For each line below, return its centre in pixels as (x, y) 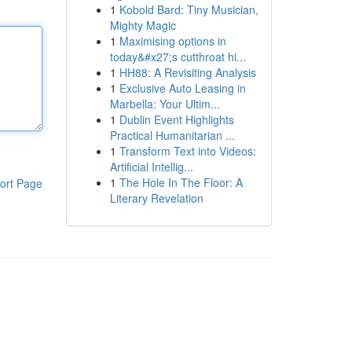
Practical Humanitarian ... (172, 135)
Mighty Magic (143, 25)
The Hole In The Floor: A (181, 182)
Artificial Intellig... (151, 167)
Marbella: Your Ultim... (165, 104)
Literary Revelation (156, 198)
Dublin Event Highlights (176, 119)
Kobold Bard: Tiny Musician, (189, 9)
